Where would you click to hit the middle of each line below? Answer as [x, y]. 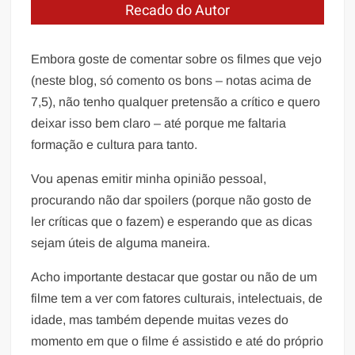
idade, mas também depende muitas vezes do [160, 319]
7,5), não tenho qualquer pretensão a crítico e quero [176, 101]
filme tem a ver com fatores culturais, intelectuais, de [177, 298]
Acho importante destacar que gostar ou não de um [174, 277]
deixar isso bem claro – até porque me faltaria [159, 123]
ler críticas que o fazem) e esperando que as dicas [172, 221]
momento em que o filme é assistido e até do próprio [177, 341]
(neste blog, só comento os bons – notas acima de [172, 80]
